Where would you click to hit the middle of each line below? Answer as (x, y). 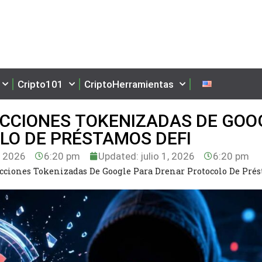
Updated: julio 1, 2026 (147, 156)
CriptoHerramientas (129, 84)
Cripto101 (40, 84)
